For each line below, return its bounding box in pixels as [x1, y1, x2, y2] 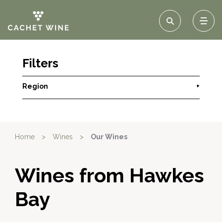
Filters [22, 56, 58, 70]
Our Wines [91, 133, 127, 141]
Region [22, 82, 48, 90]
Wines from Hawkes [15, 164, 204, 187]
